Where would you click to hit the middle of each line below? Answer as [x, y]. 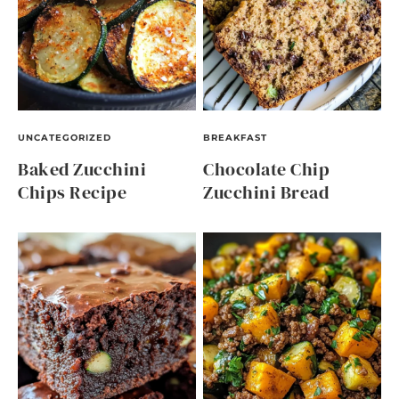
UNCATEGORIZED [65, 138]
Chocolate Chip [266, 170]
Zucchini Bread [266, 193]
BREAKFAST [235, 138]
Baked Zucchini [82, 170]
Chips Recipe [72, 193]
